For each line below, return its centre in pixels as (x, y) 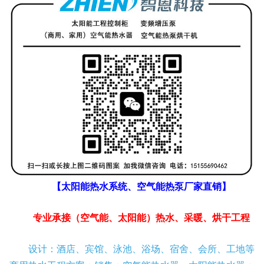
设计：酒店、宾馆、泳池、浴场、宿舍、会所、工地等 (141, 249)
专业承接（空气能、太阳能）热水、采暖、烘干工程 (141, 217)
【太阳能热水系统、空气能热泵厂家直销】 (141, 186)
